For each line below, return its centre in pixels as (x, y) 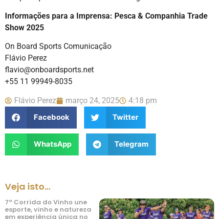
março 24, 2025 (92, 100)
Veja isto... (28, 186)
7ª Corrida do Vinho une (46, 202)
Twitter (125, 117)
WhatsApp (52, 144)
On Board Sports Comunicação (58, 46)
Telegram (131, 144)
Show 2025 (24, 27)
